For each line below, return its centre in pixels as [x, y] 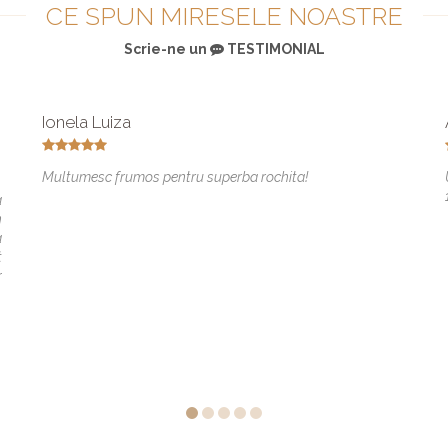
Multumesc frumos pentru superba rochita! [175, 176]
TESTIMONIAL [274, 48]
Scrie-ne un [166, 48]
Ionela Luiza [87, 121]
